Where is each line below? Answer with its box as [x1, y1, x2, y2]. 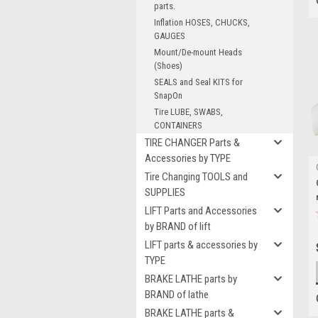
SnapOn [154, 90, 182, 101]
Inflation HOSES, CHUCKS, [154, 17, 250, 28]
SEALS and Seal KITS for [154, 77, 243, 87]
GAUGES [154, 31, 185, 41]
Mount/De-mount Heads [154, 47, 242, 57]
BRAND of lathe [145, 288, 209, 301]
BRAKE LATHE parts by [145, 273, 237, 285]
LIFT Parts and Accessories [145, 204, 257, 217]
